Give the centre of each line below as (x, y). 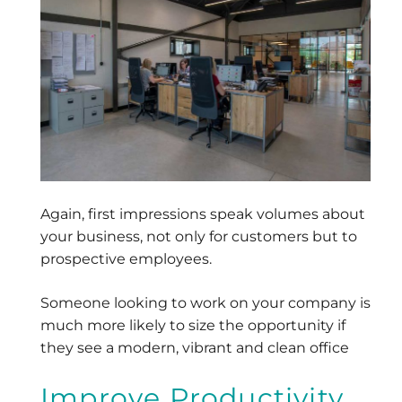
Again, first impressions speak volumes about (203, 214)
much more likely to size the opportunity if (193, 325)
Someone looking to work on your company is (205, 302)
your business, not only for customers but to (199, 236)
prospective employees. (126, 258)
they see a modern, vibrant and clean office (195, 347)
